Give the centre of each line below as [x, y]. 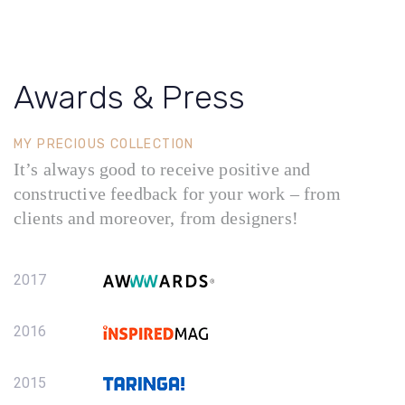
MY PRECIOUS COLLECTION [104, 144]
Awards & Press [130, 97]
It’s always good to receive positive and [162, 169]
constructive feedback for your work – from [177, 193]
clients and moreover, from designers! [156, 217]
